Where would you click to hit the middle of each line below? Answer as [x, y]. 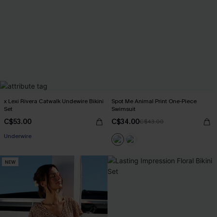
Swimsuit [124, 109]
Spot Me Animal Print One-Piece [154, 101]
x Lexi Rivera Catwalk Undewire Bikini [54, 101]
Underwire [18, 136]
